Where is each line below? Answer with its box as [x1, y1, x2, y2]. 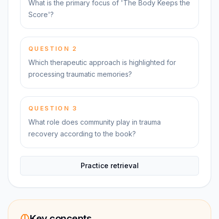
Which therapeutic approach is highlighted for [28, 58, 176, 66]
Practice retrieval [80, 161, 139, 170]
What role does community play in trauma [28, 118, 161, 126]
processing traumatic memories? [28, 70, 132, 78]
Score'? [28, 10, 54, 19]
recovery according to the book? [28, 130, 136, 138]
